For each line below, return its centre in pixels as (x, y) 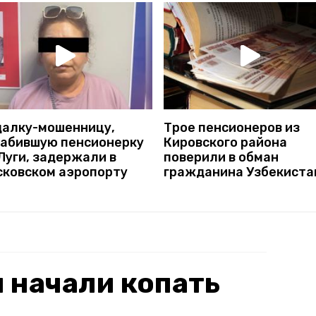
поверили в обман (221, 157)
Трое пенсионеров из (232, 127)
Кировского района (225, 142)
